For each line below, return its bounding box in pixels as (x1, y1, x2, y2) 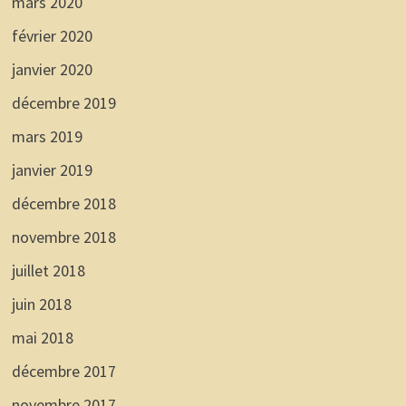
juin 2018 (11, 294, 72, 315)
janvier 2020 (11, 59, 92, 81)
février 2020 (11, 25, 92, 47)
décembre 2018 (11, 193, 116, 215)
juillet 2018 (11, 260, 85, 282)
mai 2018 (11, 327, 73, 349)
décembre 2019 (11, 92, 116, 114)
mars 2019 (11, 126, 82, 148)
